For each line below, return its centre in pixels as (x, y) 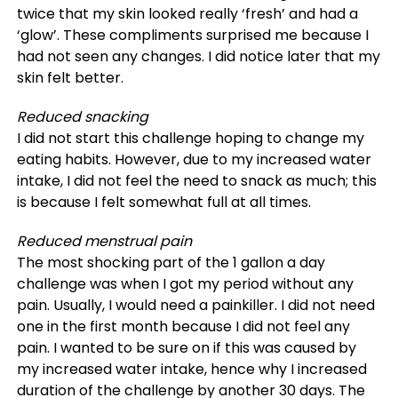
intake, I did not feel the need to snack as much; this (196, 181)
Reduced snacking (82, 117)
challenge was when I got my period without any (185, 284)
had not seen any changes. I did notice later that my (198, 56)
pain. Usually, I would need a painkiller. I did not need (195, 305)
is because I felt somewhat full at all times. (163, 202)
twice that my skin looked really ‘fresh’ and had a (187, 14)
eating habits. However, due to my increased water (194, 159)
